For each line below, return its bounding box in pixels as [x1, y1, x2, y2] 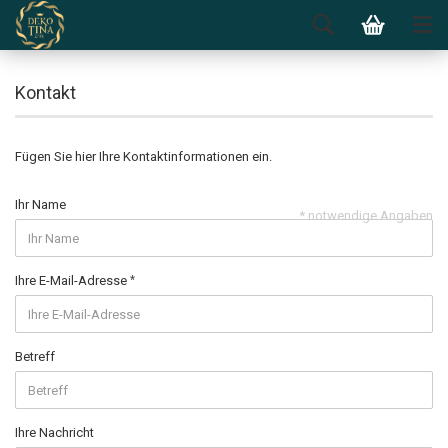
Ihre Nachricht [15, 425, 94, 440]
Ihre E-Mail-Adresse [15, 273, 130, 288]
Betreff [15, 349, 55, 364]
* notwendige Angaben [299, 208, 433, 223]
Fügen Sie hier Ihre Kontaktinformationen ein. [15, 149, 272, 164]
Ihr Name [15, 197, 66, 212]
